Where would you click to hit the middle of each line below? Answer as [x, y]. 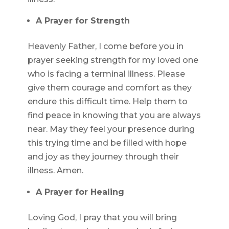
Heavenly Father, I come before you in [105, 47]
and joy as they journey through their [103, 157]
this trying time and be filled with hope [107, 143]
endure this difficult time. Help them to [107, 102]
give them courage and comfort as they [109, 88]
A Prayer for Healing [80, 192]
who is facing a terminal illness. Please [106, 74]
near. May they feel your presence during [111, 129]
